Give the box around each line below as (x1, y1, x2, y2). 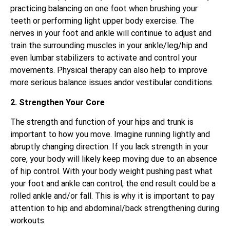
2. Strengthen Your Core (10, 97, 105, 107)
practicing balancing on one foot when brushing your (10, 4, 198, 14)
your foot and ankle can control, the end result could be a (10, 178, 216, 188)
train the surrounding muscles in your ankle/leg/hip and (10, 41, 207, 51)
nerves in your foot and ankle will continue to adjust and (10, 28, 212, 39)
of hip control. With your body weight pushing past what (10, 166, 213, 176)
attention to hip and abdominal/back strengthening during (10, 203, 219, 213)
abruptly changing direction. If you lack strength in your (10, 141, 208, 151)
